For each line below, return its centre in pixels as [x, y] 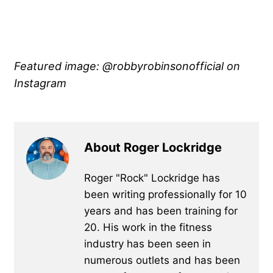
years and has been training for [161, 211]
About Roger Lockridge [153, 147]
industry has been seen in [147, 243]
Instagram [40, 83]
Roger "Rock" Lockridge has [152, 178]
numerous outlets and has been [162, 260]
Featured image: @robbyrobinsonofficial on [127, 66]
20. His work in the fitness [148, 227]
